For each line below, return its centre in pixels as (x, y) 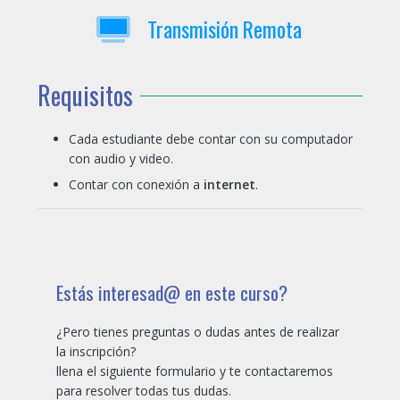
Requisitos (85, 95)
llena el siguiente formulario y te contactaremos (195, 371)
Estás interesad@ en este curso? (172, 292)
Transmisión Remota (224, 29)
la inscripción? (96, 351)
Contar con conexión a (136, 184)
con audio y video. (121, 158)
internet (229, 184)
